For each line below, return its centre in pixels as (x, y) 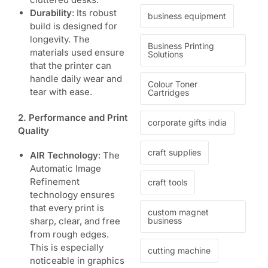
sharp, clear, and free (75, 221)
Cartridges (168, 93)
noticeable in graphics (77, 261)
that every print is (67, 208)
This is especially (67, 248)
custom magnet (178, 212)
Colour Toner (173, 84)
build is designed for (74, 26)
